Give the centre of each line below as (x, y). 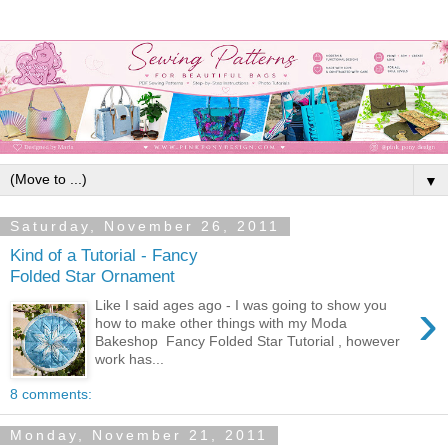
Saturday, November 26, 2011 (145, 226)
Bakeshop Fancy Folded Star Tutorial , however (248, 340)
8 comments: (51, 394)
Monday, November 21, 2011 (139, 435)
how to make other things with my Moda (221, 322)
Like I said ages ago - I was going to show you (241, 304)
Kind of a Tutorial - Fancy (104, 255)
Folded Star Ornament (92, 276)
